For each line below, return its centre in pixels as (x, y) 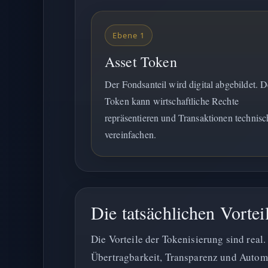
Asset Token (141, 62)
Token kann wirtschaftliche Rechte (172, 101)
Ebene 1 (129, 35)
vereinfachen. (130, 134)
